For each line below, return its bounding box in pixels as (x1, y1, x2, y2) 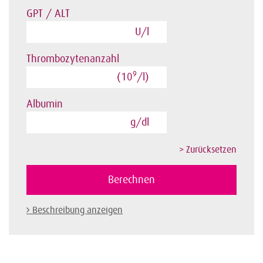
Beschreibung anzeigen (32, 205, 123, 215)
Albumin (26, 98, 63, 110)
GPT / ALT (26, 8, 70, 19)
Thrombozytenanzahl (26, 53, 119, 65)
